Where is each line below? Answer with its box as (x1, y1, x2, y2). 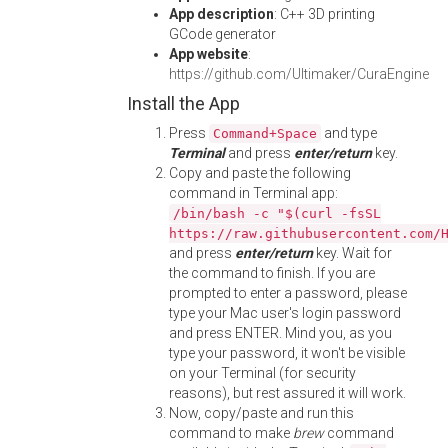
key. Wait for (313, 245, 392, 261)
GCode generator (169, 26, 276, 42)
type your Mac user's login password (169, 305, 401, 321)
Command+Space (213, 126, 317, 141)
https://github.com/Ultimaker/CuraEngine (169, 66, 429, 82)
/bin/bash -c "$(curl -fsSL (173, 206, 381, 221)
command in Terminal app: (169, 185, 338, 201)
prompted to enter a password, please (169, 285, 407, 301)
